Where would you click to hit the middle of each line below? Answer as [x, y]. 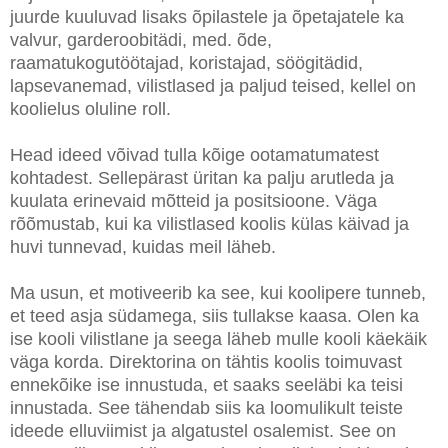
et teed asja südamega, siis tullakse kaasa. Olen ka [214, 316]
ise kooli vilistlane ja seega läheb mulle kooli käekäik [218, 339]
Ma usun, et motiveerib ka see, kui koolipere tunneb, [218, 293]
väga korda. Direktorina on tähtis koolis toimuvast [206, 362]
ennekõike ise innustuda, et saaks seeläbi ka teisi [206, 385]
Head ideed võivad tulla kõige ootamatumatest [194, 155]
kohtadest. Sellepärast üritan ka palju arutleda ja [202, 178]
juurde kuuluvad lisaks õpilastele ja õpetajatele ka [207, 17]
